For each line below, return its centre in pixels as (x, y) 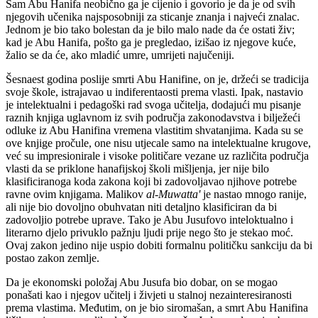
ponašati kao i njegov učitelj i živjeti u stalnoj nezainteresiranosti (149, 295)
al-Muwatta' (173, 194)
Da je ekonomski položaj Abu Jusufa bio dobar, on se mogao (142, 283)
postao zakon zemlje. (53, 258)
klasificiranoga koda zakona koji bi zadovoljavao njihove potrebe (151, 182)
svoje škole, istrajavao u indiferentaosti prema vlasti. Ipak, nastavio (154, 92)
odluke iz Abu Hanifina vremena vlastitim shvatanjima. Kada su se (154, 131)
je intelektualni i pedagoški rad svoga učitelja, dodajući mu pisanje (153, 105)
